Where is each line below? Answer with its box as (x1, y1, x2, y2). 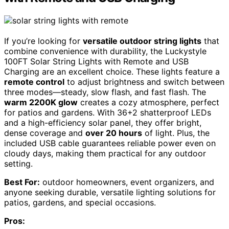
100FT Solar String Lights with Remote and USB (4, 56, 189, 67)
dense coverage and (4, 128, 85, 139)
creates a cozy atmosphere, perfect (78, 97, 219, 108)
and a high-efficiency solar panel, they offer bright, (4, 118, 201, 128)
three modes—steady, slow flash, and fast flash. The (4, 87, 206, 98)
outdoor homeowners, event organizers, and (40, 177, 214, 188)
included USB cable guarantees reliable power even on (4, 138, 216, 149)
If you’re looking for (4, 36, 83, 47)
